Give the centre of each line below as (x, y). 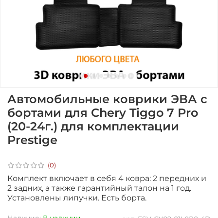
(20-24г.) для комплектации (93, 126)
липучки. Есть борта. (105, 198)
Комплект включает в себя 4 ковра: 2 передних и (107, 178)
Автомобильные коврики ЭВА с (107, 99)
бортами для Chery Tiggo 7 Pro (103, 112)
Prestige (32, 140)
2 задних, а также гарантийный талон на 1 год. (99, 188)
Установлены (35, 198)
